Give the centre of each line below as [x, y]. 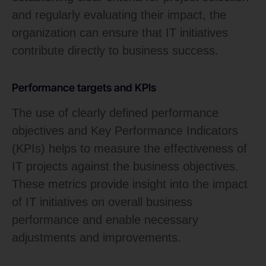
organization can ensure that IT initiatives [120, 33]
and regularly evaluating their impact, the [119, 15]
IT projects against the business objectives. [125, 167]
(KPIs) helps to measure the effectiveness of [129, 149]
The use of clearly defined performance [115, 113]
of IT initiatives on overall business [102, 202]
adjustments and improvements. [96, 238]
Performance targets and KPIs [84, 88]
